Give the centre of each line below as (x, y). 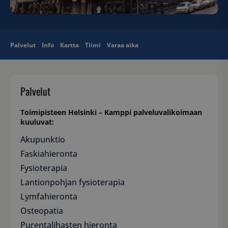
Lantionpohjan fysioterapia (73, 182)
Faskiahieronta (49, 154)
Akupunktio (43, 140)
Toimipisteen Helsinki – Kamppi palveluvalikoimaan (111, 112)
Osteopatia (42, 211)
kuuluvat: (37, 122)
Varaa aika (123, 45)
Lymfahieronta (49, 197)
